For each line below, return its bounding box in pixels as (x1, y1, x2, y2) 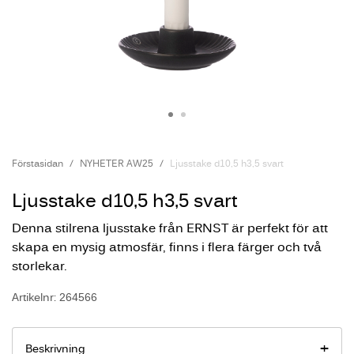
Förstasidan (12, 157, 63, 169)
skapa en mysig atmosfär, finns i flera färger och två (12, 239, 322, 254)
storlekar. (12, 258, 67, 273)
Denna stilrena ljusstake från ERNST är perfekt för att (12, 220, 328, 235)
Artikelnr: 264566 (12, 290, 97, 304)
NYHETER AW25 (80, 157, 153, 169)
